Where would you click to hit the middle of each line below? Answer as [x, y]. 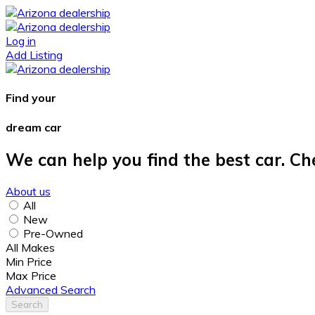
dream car [34, 127]
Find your [31, 98]
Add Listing [34, 55]
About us [28, 191]
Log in [21, 41]
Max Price [31, 275]
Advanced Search [51, 289]
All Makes [30, 247]
